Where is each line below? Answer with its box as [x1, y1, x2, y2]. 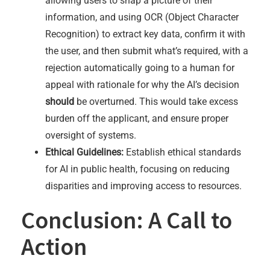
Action [21, 231, 87, 262]
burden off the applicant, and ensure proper [45, 112, 228, 124]
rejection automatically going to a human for [45, 61, 234, 74]
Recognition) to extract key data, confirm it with [45, 28, 245, 40]
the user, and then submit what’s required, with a [45, 45, 248, 57]
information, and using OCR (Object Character [45, 11, 239, 23]
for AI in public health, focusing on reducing [45, 163, 230, 175]
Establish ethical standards [124, 146, 241, 158]
